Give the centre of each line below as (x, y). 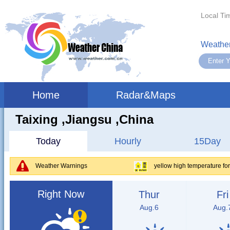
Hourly (128, 141)
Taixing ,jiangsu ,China (84, 119)
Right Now (61, 194)
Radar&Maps (146, 95)
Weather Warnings (61, 166)
